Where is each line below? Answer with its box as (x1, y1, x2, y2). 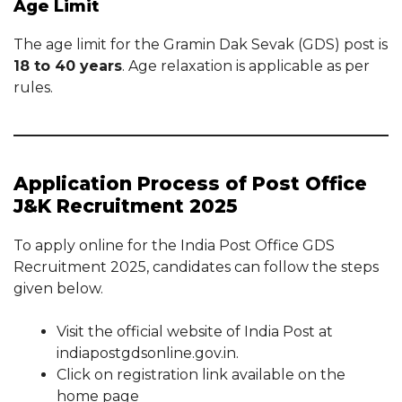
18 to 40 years (13, 57, 122, 74)
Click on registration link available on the (57, 365, 345, 383)
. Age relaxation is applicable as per (122, 57, 370, 74)
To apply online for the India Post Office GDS (13, 236, 335, 254)
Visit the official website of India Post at (57, 322, 333, 340)
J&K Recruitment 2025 (13, 194, 238, 217)
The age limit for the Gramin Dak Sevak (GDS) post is (13, 35, 388, 53)
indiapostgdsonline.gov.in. (57, 344, 239, 362)
